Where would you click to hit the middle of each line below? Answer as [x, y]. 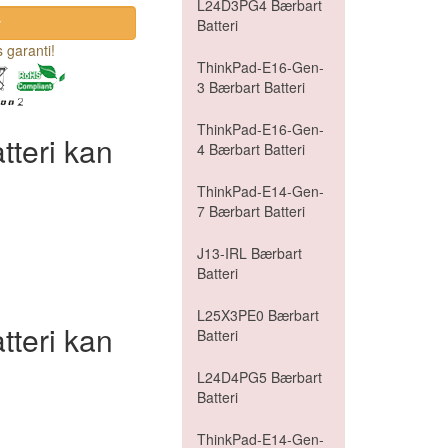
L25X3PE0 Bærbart [258, 315]
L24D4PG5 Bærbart [259, 377]
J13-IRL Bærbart [249, 253]
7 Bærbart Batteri [251, 211]
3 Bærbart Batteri [251, 87]
